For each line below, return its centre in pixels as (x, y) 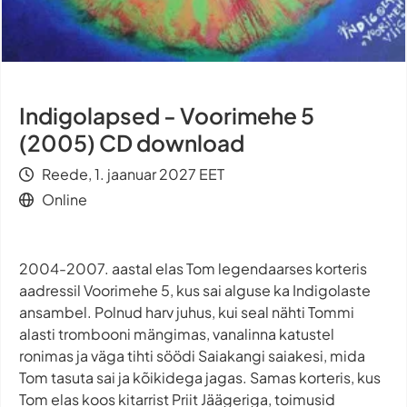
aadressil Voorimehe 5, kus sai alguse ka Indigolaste (195, 290)
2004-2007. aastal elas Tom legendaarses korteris (193, 268)
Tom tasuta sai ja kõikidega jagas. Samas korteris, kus (200, 377)
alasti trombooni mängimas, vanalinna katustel (177, 334)
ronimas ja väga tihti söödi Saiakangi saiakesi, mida (192, 356)
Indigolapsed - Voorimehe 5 (167, 115)
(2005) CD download (132, 143)
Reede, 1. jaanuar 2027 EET (133, 174)
